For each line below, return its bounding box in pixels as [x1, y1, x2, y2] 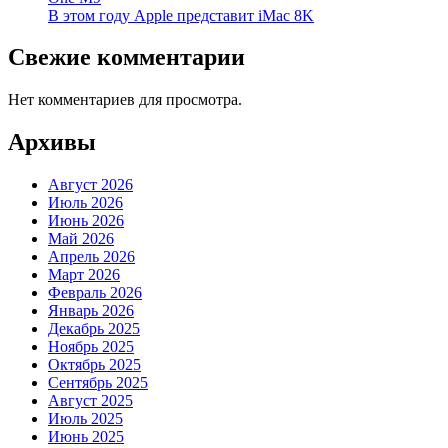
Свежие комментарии [8, 44, 245, 71]
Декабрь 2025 [48, 320, 140, 338]
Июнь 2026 [48, 212, 124, 230]
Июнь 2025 [48, 428, 124, 446]
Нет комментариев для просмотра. [8, 91, 242, 109]
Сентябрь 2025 [48, 374, 148, 392]
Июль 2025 [48, 410, 123, 428]
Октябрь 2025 [48, 356, 141, 374]
